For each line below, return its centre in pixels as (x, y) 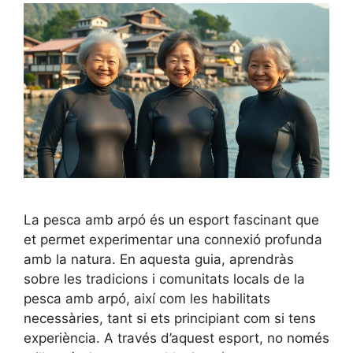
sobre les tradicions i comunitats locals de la (164, 279)
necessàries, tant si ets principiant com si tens (170, 318)
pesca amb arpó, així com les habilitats (147, 298)
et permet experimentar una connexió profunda (173, 239)
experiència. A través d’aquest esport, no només (176, 338)
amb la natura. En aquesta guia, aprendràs (159, 259)
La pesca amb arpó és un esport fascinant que (171, 219)
